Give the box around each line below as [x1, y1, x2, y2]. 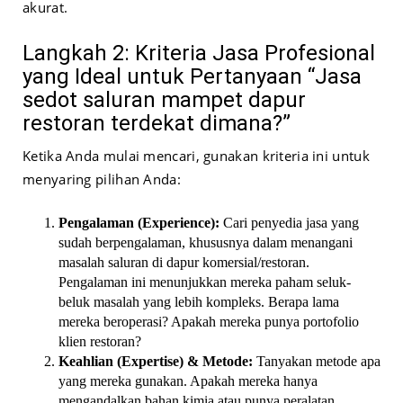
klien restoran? [58, 334, 141, 350]
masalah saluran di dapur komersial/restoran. [58, 255, 309, 271]
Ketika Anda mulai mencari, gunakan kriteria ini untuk [22, 147, 370, 166]
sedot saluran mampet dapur [22, 87, 306, 113]
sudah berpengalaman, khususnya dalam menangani [58, 235, 353, 251]
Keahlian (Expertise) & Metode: [58, 354, 253, 370]
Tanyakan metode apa [253, 354, 381, 370]
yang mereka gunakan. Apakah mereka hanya [58, 373, 318, 390]
